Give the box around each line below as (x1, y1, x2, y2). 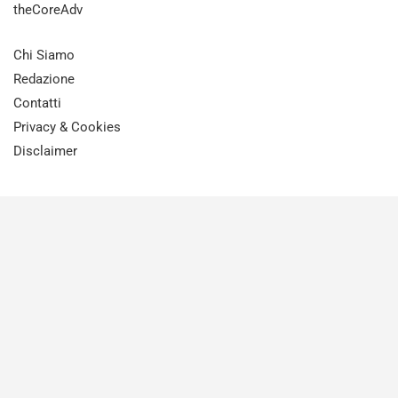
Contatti (13, 95, 61, 112)
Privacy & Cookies (13, 119, 121, 136)
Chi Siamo (13, 47, 75, 64)
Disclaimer (13, 143, 77, 160)
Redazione (13, 71, 75, 88)
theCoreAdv (13, 2, 83, 19)
